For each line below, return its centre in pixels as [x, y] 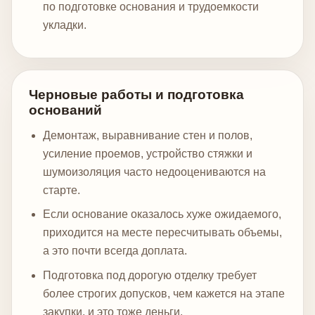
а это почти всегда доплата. [115, 251]
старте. [62, 190]
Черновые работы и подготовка [136, 94]
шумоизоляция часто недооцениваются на [154, 172]
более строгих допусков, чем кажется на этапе [164, 294]
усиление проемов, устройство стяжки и [148, 153]
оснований [65, 110]
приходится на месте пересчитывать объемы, [162, 233]
